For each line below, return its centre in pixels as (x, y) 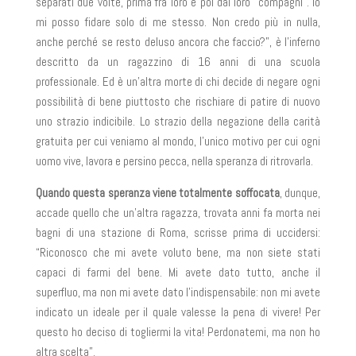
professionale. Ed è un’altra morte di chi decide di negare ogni (178, 81)
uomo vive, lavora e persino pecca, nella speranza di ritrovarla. (174, 161)
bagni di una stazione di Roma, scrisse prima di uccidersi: (178, 232)
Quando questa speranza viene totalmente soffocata (157, 193)
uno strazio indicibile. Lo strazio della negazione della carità (178, 121)
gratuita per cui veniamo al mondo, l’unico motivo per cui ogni (178, 141)
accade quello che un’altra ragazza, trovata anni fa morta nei (178, 213)
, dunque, (300, 193)
